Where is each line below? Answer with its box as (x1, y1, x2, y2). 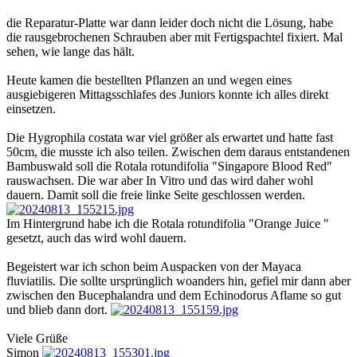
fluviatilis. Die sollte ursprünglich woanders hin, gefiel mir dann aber (6, 274, 351, 288)
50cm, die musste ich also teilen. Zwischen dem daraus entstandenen (6, 145, 350, 159)
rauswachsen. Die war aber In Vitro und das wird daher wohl (6, 174, 313, 188)
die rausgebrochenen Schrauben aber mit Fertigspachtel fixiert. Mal (6, 30, 343, 45)
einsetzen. (6, 102, 56, 116)
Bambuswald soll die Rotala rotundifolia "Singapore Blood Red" (6, 159, 332, 174)
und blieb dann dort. (6, 303, 111, 317)
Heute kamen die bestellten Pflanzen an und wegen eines (6, 73, 292, 88)
